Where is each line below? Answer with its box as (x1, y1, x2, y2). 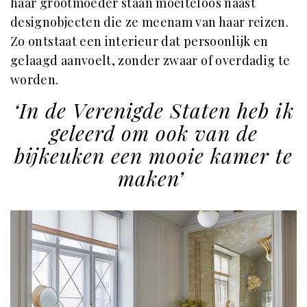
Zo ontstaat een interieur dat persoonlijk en (10, 32, 269, 49)
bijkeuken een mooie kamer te (14, 141, 293, 169)
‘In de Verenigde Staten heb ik (13, 96, 294, 124)
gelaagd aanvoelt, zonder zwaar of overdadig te (10, 51, 291, 69)
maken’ (117, 164, 184, 192)
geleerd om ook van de (49, 119, 258, 147)
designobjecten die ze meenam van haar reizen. (10, 13, 289, 30)
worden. (10, 71, 59, 88)
